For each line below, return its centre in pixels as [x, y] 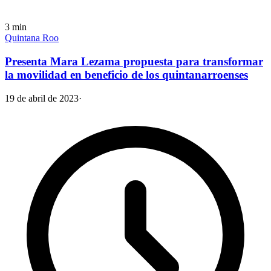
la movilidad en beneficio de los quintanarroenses [126, 75]
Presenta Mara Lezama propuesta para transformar [134, 62]
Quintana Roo [32, 38]
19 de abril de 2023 [42, 98]
